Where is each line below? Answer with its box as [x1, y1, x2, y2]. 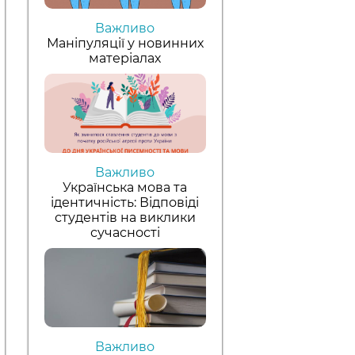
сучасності [90, 224, 160, 240]
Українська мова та [63, 179, 188, 195]
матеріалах [89, 50, 162, 66]
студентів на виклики [54, 209, 196, 225]
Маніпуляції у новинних [46, 35, 204, 51]
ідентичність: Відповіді [51, 194, 200, 210]
